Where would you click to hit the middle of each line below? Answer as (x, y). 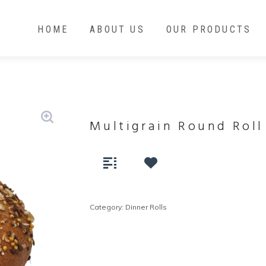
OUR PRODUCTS (209, 29)
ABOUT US (117, 29)
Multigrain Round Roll (177, 127)
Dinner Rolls (146, 207)
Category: (108, 207)
